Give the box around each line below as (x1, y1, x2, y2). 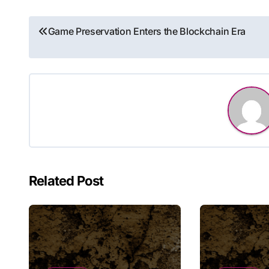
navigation (28, 43, 121, 67)
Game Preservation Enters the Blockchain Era (47, 25, 246, 37)
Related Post (29, 172, 104, 189)
